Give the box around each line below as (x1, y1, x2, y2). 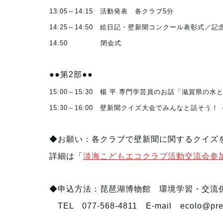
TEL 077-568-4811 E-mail (49, 202, 180, 210)
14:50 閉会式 (49, 39, 121, 47)
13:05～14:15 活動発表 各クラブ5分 (49, 7, 174, 15)
